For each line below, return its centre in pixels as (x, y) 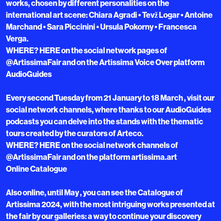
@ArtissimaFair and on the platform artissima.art (92, 157)
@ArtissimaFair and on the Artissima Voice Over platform (105, 62)
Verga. (17, 39)
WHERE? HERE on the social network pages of (87, 51)
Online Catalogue (37, 169)
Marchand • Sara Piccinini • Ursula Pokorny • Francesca (101, 27)
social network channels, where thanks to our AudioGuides (109, 110)
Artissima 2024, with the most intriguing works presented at (110, 204)
